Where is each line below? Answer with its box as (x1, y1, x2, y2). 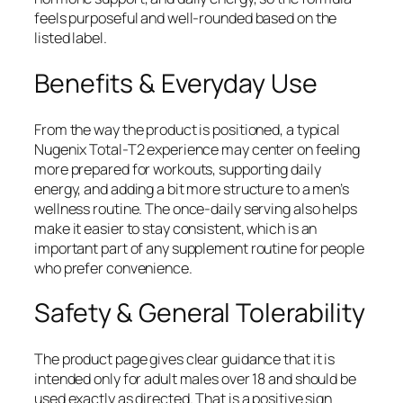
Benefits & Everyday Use (34, 66, 318, 102)
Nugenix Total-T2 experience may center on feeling (34, 139, 361, 159)
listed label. (34, 28, 107, 49)
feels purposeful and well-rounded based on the (34, 8, 337, 29)
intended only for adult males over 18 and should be (34, 369, 356, 390)
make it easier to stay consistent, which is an (34, 218, 318, 238)
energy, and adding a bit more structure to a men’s (34, 178, 349, 199)
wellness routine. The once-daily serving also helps (34, 198, 357, 219)
